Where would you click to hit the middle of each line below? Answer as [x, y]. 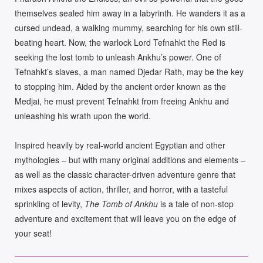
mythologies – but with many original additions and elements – [130, 160]
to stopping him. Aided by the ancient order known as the [120, 86]
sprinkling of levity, [50, 204]
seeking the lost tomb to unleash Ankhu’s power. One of [118, 57]
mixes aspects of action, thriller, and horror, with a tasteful [121, 189]
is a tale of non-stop [197, 204]
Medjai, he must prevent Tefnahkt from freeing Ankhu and [122, 101]
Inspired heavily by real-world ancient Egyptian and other [120, 145]
